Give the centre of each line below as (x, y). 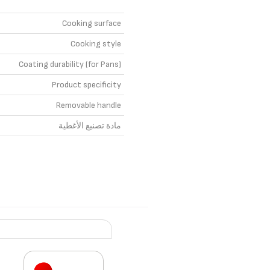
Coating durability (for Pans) (70, 64)
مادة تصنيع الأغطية (90, 126)
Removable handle (89, 105)
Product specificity (86, 85)
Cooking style (96, 44)
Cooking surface (92, 23)
